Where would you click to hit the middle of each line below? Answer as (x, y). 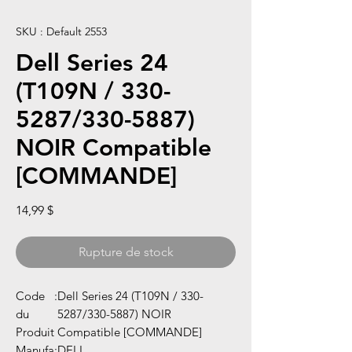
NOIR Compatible (114, 148)
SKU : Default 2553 (61, 32)
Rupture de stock (126, 252)
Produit (35, 332)
